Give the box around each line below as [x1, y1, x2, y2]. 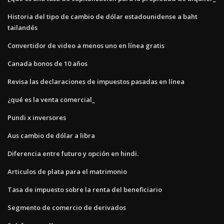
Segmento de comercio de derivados [7, 202, 126, 212]
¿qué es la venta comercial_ [7, 94, 95, 104]
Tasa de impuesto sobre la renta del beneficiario [7, 184, 162, 194]
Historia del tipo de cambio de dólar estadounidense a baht [7, 11, 197, 21]
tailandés [7, 22, 37, 32]
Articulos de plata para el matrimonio [7, 166, 127, 176]
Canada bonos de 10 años [7, 58, 87, 68]
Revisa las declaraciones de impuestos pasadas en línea [7, 76, 184, 86]
